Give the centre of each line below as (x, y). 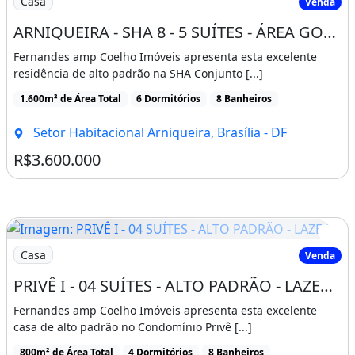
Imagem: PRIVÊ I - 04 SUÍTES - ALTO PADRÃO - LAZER (162, 247)
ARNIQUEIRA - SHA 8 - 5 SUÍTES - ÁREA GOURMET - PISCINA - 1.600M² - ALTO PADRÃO (330, 32)
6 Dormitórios (169, 98)
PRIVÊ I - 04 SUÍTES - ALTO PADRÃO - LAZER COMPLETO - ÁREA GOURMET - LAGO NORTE (326, 285)
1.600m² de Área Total (70, 98)
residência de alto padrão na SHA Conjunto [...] (138, 73)
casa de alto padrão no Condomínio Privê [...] (133, 326)
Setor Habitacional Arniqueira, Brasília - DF (158, 132)
